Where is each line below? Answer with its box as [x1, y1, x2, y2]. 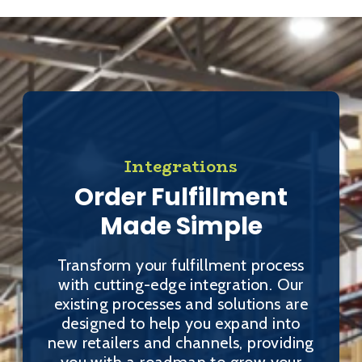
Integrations [124, 153, 238, 179]
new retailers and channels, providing [48, 332, 314, 352]
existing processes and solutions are [53, 293, 309, 314]
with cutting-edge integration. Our [58, 274, 304, 294]
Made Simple [99, 209, 263, 244]
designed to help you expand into [61, 313, 301, 333]
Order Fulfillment [74, 180, 288, 215]
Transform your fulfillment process [57, 255, 305, 275]
